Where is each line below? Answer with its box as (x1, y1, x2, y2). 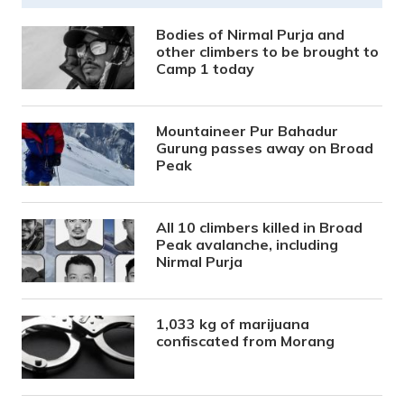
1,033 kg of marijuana (156, 314, 310, 333)
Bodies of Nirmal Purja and (156, 24, 345, 43)
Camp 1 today (156, 59, 255, 78)
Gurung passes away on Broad (156, 138, 374, 157)
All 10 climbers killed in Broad (156, 217, 363, 236)
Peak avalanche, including (156, 234, 339, 253)
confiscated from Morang (156, 331, 335, 350)
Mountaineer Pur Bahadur (156, 121, 339, 140)
